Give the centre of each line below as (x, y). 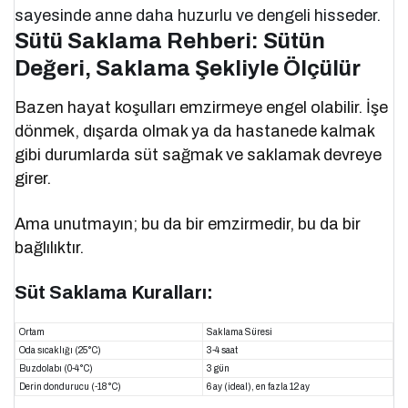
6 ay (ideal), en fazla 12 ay (258, 387)
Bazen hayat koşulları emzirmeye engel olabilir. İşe (202, 108)
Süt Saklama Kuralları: (114, 293)
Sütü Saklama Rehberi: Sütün (170, 41)
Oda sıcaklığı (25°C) (60, 351)
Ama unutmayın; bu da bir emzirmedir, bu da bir (188, 224)
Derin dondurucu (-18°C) (70, 387)
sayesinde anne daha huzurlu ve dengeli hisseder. (198, 16)
